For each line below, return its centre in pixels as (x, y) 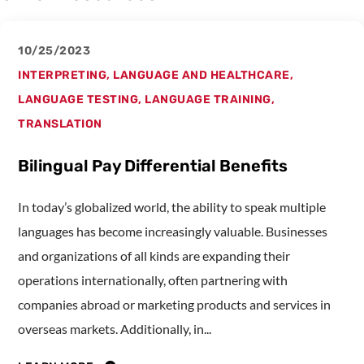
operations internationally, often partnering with (153, 280)
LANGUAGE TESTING (78, 100)
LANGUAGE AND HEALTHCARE (201, 76)
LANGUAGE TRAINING (208, 100)
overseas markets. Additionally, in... (115, 329)
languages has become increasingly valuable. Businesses (173, 232)
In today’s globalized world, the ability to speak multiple (172, 207)
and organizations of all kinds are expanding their (154, 256)
